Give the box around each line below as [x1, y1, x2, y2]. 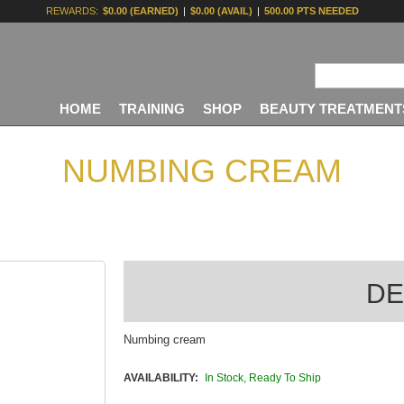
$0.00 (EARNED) [102, 5, 179, 16]
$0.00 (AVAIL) [189, 5, 252, 16]
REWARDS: [45, 5, 98, 16]
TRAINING [118, 102, 185, 116]
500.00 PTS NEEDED [263, 5, 359, 16]
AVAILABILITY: [123, 372, 198, 384]
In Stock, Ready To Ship [205, 372, 321, 384]
